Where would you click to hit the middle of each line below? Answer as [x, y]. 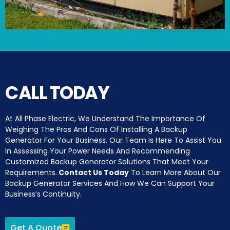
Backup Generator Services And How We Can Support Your [110, 183]
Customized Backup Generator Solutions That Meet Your [107, 161]
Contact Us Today [94, 172]
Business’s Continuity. [43, 194]
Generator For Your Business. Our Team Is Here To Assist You [113, 140]
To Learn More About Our [175, 172]
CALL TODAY [57, 92]
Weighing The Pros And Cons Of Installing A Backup [96, 129]
